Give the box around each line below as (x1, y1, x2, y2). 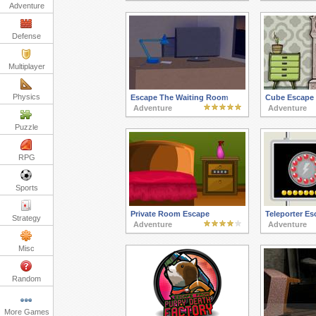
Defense (12, 32, 41, 40)
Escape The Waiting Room (130, 93, 229, 102)
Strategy (12, 214, 41, 222)
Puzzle (15, 123, 38, 131)
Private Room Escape (130, 209, 209, 219)
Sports (15, 183, 38, 192)
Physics (13, 92, 40, 101)
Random (12, 274, 41, 283)
